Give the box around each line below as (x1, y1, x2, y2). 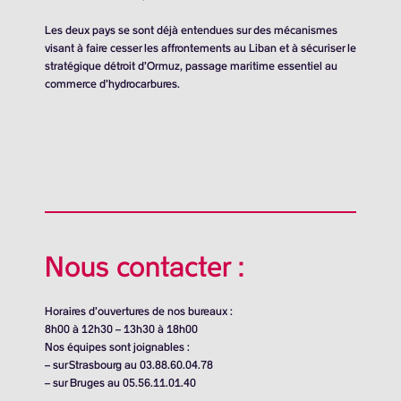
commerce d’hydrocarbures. (45, 77, 180, 91)
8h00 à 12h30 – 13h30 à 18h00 (45, 322, 198, 337)
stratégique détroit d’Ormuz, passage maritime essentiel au (45, 59, 337, 73)
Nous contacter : (45, 250, 244, 285)
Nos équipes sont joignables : (45, 340, 190, 354)
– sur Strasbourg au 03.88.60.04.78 (45, 358, 213, 372)
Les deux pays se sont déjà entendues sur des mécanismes (45, 23, 337, 38)
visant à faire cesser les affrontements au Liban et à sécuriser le (45, 41, 356, 55)
